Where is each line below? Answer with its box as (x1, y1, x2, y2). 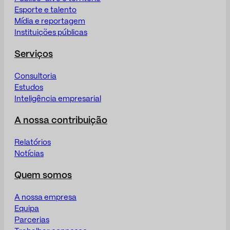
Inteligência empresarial (14, 95, 101, 103)
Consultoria (14, 72, 56, 80)
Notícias (14, 150, 44, 158)
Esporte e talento (14, 6, 76, 14)
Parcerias (14, 216, 49, 224)
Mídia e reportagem (14, 17, 85, 25)
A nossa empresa (14, 194, 76, 201)
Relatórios (14, 139, 51, 146)
